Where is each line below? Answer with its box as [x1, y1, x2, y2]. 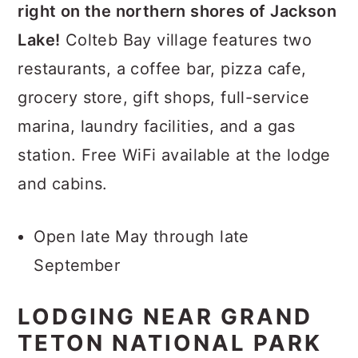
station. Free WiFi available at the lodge [18, 145, 331, 165]
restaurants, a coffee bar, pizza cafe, [18, 59, 307, 78]
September [34, 256, 120, 275]
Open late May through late [34, 227, 249, 246]
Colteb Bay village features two [60, 30, 312, 50]
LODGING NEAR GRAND [18, 303, 313, 330]
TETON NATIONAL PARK [18, 329, 323, 356]
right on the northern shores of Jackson [18, 2, 336, 21]
